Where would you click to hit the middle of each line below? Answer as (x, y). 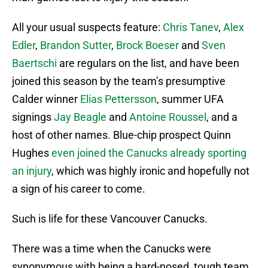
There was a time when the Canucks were (112, 249)
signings (33, 117)
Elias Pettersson (118, 99)
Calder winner (46, 99)
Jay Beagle (80, 117)
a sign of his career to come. (79, 189)
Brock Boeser (147, 45)
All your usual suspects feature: (87, 28)
